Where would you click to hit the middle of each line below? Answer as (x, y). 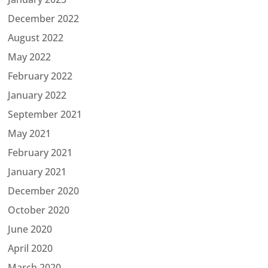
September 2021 (45, 114)
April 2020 (31, 248)
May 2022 (30, 57)
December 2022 (44, 18)
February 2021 (40, 152)
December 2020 (44, 191)
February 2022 (40, 76)
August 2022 (36, 37)
